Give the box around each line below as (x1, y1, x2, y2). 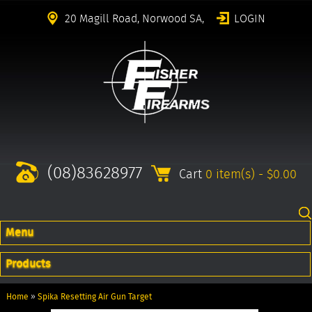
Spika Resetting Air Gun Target (37, 290, 152, 302)
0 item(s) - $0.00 (205, 165, 297, 183)
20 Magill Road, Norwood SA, (64, 10, 204, 26)
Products (5, 256, 50, 272)
